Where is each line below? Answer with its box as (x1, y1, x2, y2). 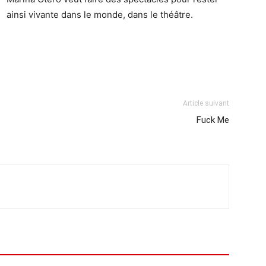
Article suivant (183, 99, 229, 108)
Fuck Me (197, 115, 229, 126)
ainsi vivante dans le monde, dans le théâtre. (7, 9, 193, 20)
